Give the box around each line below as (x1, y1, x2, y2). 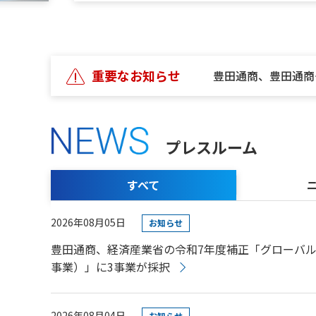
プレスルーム (165, 135, 257, 158)
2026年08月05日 (51, 215, 126, 230)
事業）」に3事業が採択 (51, 258, 170, 276)
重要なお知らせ (92, 66, 181, 85)
